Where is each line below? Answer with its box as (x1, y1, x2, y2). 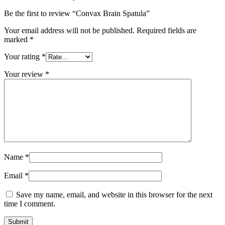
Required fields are (137, 26, 196, 35)
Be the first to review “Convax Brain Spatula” (4, 9, 150, 18)
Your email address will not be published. (4, 26, 135, 35)
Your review (4, 69, 45, 78)
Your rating (4, 52, 42, 61)
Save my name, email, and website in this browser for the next (16, 190, 212, 199)
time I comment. (4, 199, 55, 208)
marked (4, 35, 30, 44)
